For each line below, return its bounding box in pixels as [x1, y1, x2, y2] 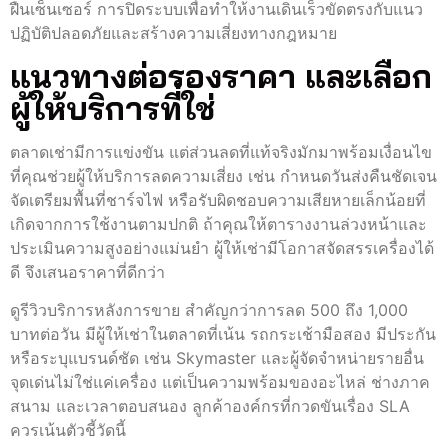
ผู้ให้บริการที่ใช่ [10, 87, 215, 128]
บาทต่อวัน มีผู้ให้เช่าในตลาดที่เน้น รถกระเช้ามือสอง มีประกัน [10, 324, 436, 345]
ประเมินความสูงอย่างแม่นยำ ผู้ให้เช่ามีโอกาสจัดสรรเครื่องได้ [10, 237, 434, 258]
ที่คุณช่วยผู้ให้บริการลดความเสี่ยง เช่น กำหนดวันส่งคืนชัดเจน [10, 165, 437, 186]
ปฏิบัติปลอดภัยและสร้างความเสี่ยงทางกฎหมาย [10, 23, 337, 44]
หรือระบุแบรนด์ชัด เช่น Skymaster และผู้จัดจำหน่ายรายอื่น [10, 348, 424, 369]
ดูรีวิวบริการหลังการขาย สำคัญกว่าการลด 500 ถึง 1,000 [10, 300, 408, 321]
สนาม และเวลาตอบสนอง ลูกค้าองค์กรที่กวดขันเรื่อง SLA [10, 396, 410, 417]
